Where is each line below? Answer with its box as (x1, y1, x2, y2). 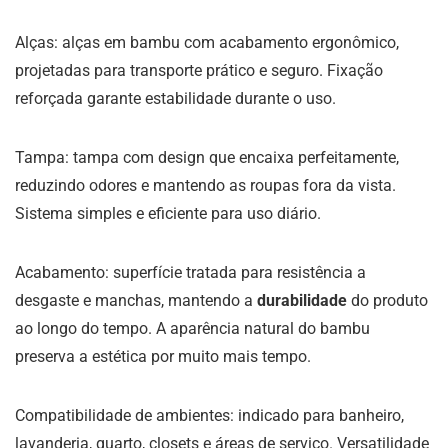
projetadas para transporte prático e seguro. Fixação (15, 61, 383, 81)
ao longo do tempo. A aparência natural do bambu (15, 319, 370, 339)
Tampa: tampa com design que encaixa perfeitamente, (15, 148, 399, 168)
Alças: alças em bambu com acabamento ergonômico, (15, 33, 399, 53)
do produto (347, 291, 428, 311)
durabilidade (257, 291, 347, 311)
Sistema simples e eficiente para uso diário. (15, 204, 321, 224)
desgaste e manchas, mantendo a (15, 291, 257, 311)
